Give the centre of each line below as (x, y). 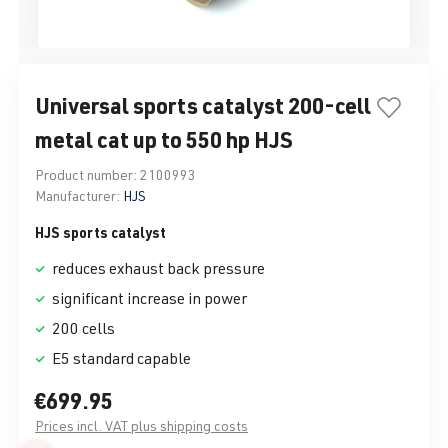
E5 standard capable (120, 358)
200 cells (82, 328)
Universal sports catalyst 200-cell (203, 105)
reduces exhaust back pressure (157, 268)
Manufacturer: (77, 196)
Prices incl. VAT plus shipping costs (141, 426)
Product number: (87, 175)
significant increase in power (148, 298)
